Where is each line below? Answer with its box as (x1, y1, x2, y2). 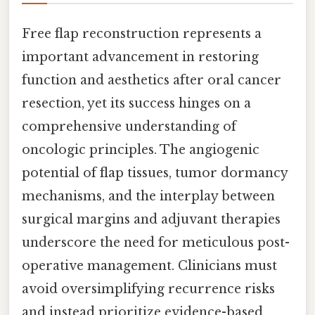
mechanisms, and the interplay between (22, 188, 275, 205)
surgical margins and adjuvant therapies (22, 212, 281, 228)
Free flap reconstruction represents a (22, 26, 262, 42)
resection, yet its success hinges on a (22, 96, 251, 112)
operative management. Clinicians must (22, 258, 277, 274)
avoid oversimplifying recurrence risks (22, 281, 275, 297)
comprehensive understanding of (22, 119, 236, 135)
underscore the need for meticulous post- (22, 235, 290, 251)
